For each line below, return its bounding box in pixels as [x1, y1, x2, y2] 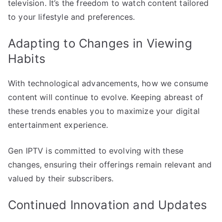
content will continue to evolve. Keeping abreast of [8, 92, 204, 102]
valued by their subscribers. [8, 173, 114, 183]
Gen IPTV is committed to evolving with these [8, 145, 184, 156]
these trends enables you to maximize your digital [8, 106, 200, 116]
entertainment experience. [8, 119, 109, 130]
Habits [8, 51, 46, 66]
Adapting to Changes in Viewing [8, 36, 192, 51]
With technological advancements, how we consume [8, 78, 209, 88]
